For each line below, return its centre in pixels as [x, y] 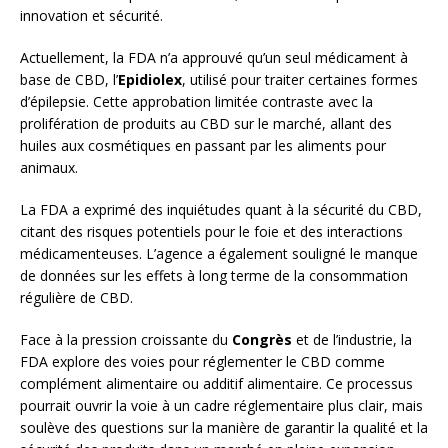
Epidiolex [150, 79]
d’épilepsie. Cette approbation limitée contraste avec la [196, 101]
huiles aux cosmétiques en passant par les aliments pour [203, 145]
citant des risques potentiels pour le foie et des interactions [211, 231]
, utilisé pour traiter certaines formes [300, 79]
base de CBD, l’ [69, 79]
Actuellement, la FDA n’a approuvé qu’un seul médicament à [214, 57]
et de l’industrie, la [352, 339]
